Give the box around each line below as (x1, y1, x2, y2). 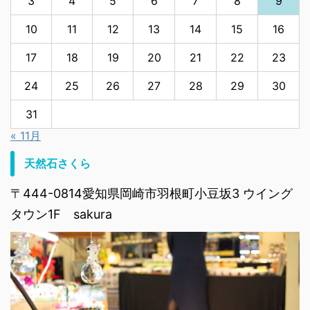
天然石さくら (24, 158, 91, 170)
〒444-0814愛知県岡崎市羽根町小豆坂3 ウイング (10, 186, 293, 201)
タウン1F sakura (10, 207, 112, 222)
